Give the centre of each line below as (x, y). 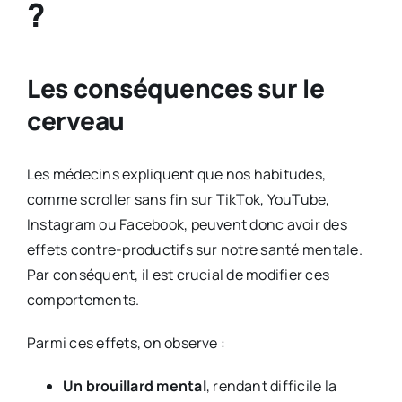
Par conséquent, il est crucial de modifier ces (178, 275)
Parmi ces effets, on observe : (126, 343)
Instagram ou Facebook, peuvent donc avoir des (187, 225)
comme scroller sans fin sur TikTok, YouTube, (178, 200)
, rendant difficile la (271, 386)
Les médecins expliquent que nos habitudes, (176, 175)
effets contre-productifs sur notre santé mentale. (194, 250)
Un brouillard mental (134, 386)
